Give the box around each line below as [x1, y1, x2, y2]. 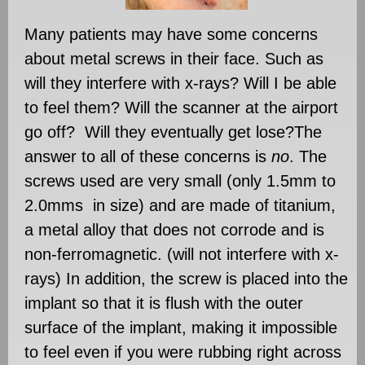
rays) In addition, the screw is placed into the [24, 269, 348, 288]
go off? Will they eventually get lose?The [24, 122, 322, 141]
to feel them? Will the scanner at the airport [24, 98, 338, 117]
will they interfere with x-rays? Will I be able [24, 73, 336, 92]
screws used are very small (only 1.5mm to [24, 171, 336, 190]
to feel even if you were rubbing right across [24, 342, 341, 361]
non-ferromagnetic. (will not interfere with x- [24, 244, 339, 263]
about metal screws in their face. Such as [24, 49, 323, 68]
